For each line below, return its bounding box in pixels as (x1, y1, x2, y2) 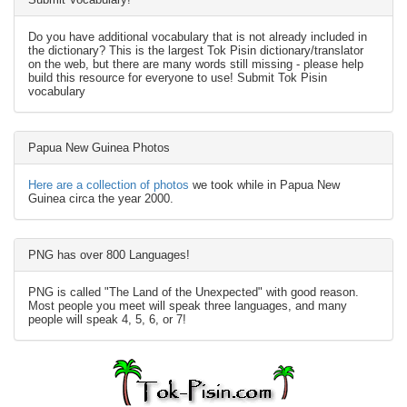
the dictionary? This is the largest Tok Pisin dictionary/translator (28, 44, 363, 57)
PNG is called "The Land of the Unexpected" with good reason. (28, 285, 359, 299)
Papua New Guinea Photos (28, 141, 170, 154)
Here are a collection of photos (28, 178, 189, 192)
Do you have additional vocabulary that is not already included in (28, 30, 367, 44)
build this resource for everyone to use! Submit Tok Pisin (28, 71, 327, 84)
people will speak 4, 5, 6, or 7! (28, 313, 186, 326)
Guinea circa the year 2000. (28, 192, 174, 205)
